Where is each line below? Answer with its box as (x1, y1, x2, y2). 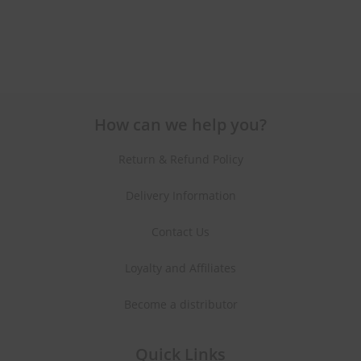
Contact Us (151, 224, 210, 240)
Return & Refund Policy (118, 151, 243, 168)
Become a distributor (123, 297, 238, 313)
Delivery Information (125, 188, 236, 204)
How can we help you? (94, 114, 267, 136)
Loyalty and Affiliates (125, 260, 236, 276)
